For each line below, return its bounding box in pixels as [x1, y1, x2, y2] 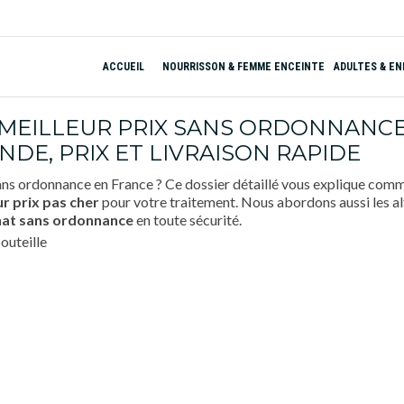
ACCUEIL [103, 60, 145, 73]
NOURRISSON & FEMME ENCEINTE [162, 60, 326, 73]
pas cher [42, 193, 99, 210]
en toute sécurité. [133, 211, 242, 228]
